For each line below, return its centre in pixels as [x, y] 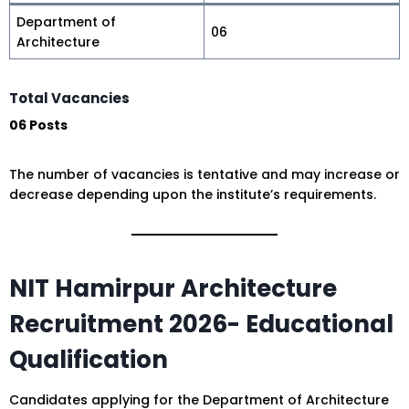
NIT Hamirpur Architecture [173, 289]
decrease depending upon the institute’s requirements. [193, 195]
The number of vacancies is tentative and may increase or [204, 175]
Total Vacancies [69, 98]
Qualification [89, 360]
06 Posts [38, 126]
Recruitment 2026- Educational [201, 325]
